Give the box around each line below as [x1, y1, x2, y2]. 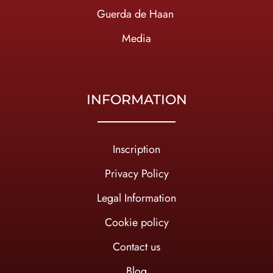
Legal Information [97, 190, 176, 207]
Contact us [113, 239, 160, 255]
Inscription [113, 141, 160, 158]
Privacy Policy [104, 166, 169, 182]
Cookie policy [104, 214, 169, 231]
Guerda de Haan [96, 6, 174, 23]
